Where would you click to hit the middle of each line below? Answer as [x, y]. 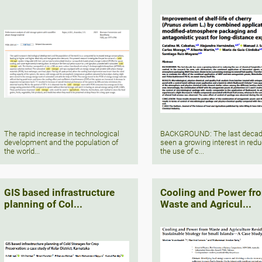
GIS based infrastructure [60, 193]
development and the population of [61, 143]
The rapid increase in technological [62, 134]
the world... [22, 151]
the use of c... [182, 151]
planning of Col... [44, 204]
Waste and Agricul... [206, 204]
